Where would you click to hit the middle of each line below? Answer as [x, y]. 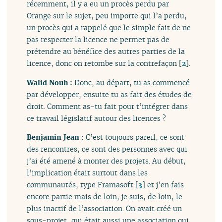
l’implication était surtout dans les [87, 173]
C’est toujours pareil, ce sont [135, 137]
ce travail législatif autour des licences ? [97, 118]
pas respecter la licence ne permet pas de [98, 40]
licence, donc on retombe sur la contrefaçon [102, 63]
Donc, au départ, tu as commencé [132, 82]
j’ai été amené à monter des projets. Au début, [107, 161]
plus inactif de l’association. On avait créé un [105, 209]
